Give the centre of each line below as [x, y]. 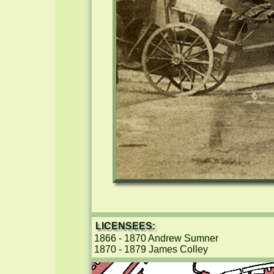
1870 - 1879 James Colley [151, 249]
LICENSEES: [125, 226]
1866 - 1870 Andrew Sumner [156, 238]
